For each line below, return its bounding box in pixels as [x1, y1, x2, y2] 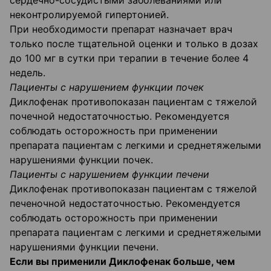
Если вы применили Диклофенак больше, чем [10, 255, 235, 268]
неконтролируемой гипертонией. [10, 8, 169, 21]
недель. [10, 67, 45, 79]
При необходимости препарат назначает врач [10, 23, 232, 36]
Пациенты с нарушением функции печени [10, 168, 209, 181]
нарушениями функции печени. [10, 241, 158, 253]
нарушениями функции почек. [10, 154, 153, 166]
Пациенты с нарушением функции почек [10, 81, 204, 94]
